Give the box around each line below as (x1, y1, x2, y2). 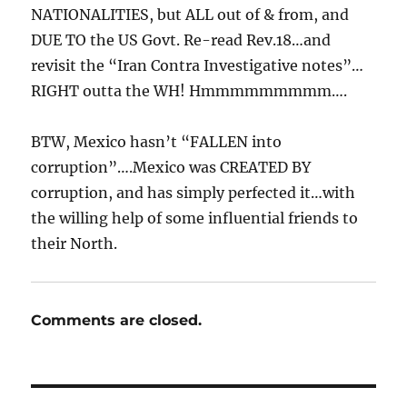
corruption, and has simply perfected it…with (31, 183, 356, 202)
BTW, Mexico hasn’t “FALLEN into (31, 132, 283, 151)
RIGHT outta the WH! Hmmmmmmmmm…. (31, 81, 348, 100)
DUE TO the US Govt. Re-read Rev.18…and (31, 30, 332, 49)
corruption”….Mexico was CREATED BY (31, 157, 312, 176)
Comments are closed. (31, 311, 203, 329)
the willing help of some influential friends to (31, 208, 359, 227)
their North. (31, 233, 118, 253)
